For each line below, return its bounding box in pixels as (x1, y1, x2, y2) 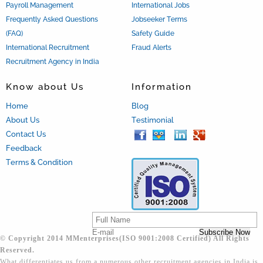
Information (131, 81, 192, 92)
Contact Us (6, 129, 46, 139)
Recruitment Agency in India (6, 57, 99, 66)
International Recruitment (6, 43, 89, 52)
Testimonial (131, 115, 174, 124)
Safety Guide (131, 29, 174, 38)
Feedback (6, 143, 42, 153)
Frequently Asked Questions (6, 15, 98, 23)
